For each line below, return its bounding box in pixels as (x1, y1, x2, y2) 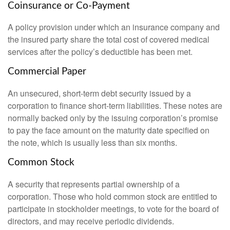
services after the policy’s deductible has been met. (8, 46, 193, 58)
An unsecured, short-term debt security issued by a (8, 87, 191, 100)
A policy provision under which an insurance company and (8, 21, 220, 33)
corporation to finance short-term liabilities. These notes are (8, 100, 222, 112)
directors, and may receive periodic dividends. (8, 215, 174, 227)
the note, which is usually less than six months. (8, 137, 177, 149)
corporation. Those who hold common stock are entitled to (8, 190, 217, 202)
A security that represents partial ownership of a (8, 178, 180, 190)
